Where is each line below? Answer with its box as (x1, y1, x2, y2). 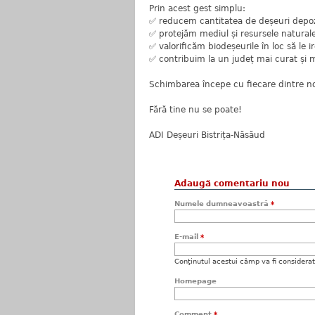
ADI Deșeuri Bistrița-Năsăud (149, 130, 265, 140)
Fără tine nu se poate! (149, 105, 242, 115)
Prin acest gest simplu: (149, 4, 245, 13)
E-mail (174, 233, 200, 240)
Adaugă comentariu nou (174, 179, 290, 188)
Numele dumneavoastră (174, 200, 271, 207)
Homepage (174, 277, 217, 285)
